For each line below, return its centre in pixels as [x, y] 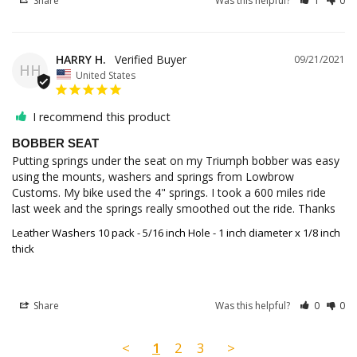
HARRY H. [81, 59]
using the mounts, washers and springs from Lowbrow [153, 177]
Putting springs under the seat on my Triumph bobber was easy [176, 161]
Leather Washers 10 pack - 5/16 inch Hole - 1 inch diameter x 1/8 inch [176, 233]
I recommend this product [102, 117]
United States [106, 75]
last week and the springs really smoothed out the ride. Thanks [174, 209]
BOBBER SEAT [55, 143]
